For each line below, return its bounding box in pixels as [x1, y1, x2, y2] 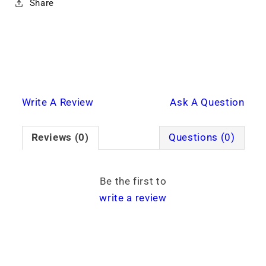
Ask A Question [170, 97, 245, 109]
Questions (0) [168, 132, 235, 144]
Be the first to [99, 176, 167, 188]
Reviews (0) [31, 132, 89, 144]
